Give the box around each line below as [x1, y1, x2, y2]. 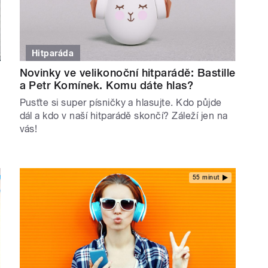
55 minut [192, 174, 220, 181]
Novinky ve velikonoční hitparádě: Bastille [19, 66, 236, 79]
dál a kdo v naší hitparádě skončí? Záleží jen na [19, 109, 228, 121]
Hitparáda [32, 48, 74, 58]
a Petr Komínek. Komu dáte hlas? [19, 78, 194, 92]
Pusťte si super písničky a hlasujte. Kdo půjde [19, 96, 222, 108]
